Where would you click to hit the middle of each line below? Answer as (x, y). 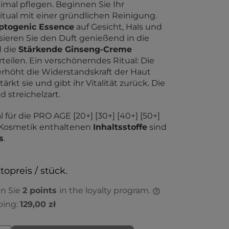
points (43, 190)
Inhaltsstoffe (120, 127)
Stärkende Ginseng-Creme (75, 49)
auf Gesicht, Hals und (118, 27)
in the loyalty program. (106, 190)
